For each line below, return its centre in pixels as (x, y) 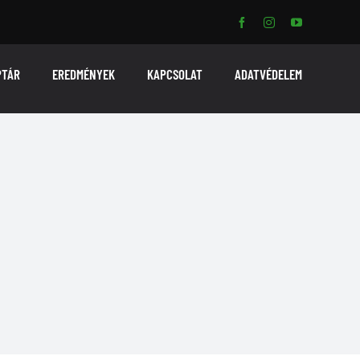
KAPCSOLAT (175, 74)
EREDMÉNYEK (84, 74)
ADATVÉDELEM (269, 74)
